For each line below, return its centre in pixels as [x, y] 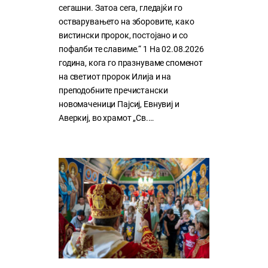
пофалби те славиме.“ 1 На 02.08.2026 [131, 50]
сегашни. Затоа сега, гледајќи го [121, 8]
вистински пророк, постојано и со [123, 36]
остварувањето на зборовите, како [127, 22]
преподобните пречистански [113, 91]
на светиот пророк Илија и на [115, 77]
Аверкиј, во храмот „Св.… [106, 118]
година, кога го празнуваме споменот [131, 63]
